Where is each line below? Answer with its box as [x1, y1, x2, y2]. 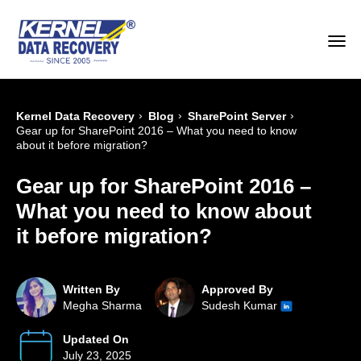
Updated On [63, 333, 129, 346]
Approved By [201, 283, 273, 297]
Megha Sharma [63, 299, 142, 313]
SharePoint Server [188, 110, 286, 123]
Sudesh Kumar [201, 299, 280, 313]
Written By [63, 283, 120, 297]
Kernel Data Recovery [16, 110, 135, 123]
